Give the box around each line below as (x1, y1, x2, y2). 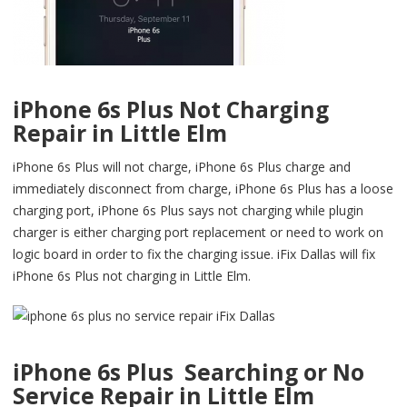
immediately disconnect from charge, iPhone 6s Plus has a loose (13, 180, 393, 198)
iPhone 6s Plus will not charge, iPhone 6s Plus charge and (13, 158, 351, 176)
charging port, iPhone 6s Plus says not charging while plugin (13, 202, 363, 220)
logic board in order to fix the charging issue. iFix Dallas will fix (13, 245, 375, 263)
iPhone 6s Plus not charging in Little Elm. (13, 267, 251, 285)
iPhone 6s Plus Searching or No (13, 356, 364, 387)
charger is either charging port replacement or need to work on (13, 223, 383, 242)
